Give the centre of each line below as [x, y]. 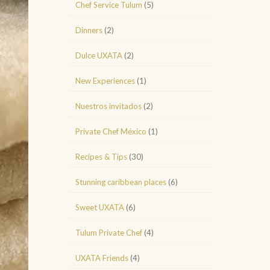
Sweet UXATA [100, 207]
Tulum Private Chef [109, 233]
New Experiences [105, 81]
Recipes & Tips [101, 157]
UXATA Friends [102, 258]
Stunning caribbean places [121, 182]
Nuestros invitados [108, 106]
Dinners [89, 30]
